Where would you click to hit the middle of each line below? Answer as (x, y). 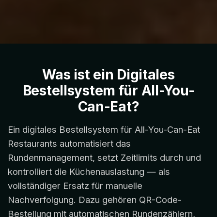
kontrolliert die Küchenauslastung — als (89, 171)
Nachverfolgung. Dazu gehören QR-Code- (95, 199)
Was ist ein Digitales (108, 74)
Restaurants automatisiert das (69, 143)
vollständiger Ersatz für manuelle (75, 185)
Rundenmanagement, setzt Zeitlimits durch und (104, 157)
